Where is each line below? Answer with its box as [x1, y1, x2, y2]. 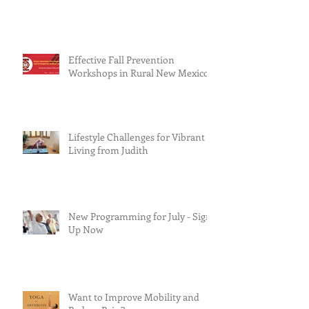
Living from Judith [68, 143, 148, 157]
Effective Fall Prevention [68, 53, 175, 67]
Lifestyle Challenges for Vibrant [68, 130, 205, 144]
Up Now [68, 223, 103, 237]
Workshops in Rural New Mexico [68, 66, 209, 80]
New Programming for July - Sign [68, 210, 212, 223]
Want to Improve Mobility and [68, 290, 199, 304]
